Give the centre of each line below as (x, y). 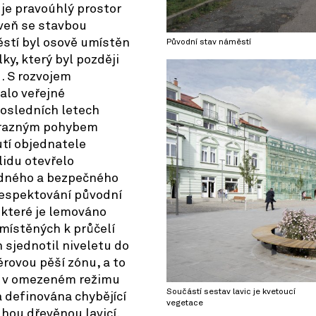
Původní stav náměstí (209, 43)
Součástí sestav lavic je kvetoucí (231, 292)
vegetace (185, 304)
